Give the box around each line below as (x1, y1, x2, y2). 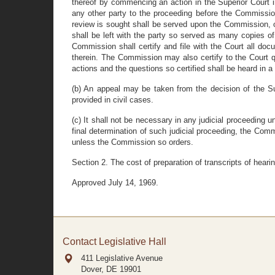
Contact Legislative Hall (63, 236, 166, 247)
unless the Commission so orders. (72, 137, 193, 147)
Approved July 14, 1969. (72, 178, 158, 187)
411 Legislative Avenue (81, 254, 163, 263)
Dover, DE (81, 265, 117, 274)
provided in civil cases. (72, 95, 153, 104)
